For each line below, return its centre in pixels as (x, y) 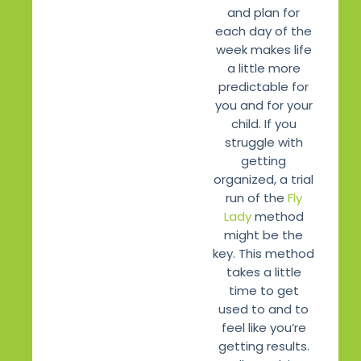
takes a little (263, 272)
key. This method (263, 254)
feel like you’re (263, 328)
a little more (263, 68)
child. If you (263, 124)
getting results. (263, 346)
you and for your (263, 106)
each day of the (263, 31)
